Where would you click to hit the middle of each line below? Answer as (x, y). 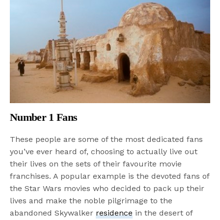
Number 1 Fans (44, 117)
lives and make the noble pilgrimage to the (91, 201)
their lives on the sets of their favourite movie (96, 164)
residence (114, 213)
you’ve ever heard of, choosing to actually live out (104, 152)
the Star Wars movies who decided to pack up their (107, 189)
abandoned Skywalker (53, 213)
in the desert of (163, 213)
